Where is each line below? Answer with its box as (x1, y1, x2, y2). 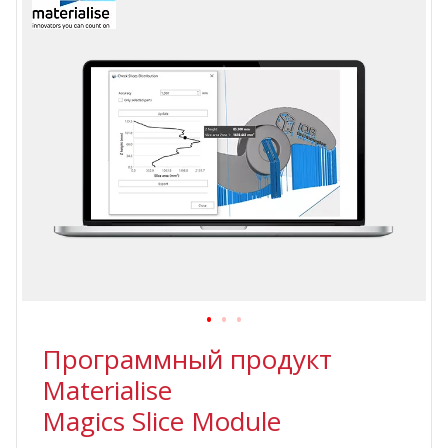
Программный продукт (42, 341, 332, 378)
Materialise (42, 372, 172, 409)
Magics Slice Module (42, 403, 281, 440)
